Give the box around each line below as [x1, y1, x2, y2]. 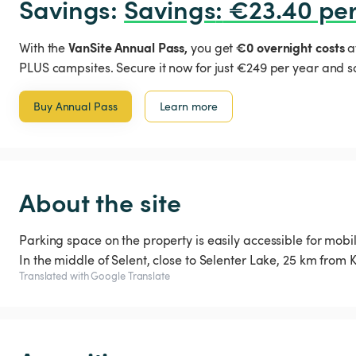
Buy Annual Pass [33, 99, 118, 114]
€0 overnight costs [236, 38, 345, 56]
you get [188, 39, 237, 56]
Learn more [159, 99, 218, 114]
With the [19, 39, 69, 56]
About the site [19, 184, 181, 219]
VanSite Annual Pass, [68, 38, 188, 56]
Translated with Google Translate [19, 269, 170, 283]
